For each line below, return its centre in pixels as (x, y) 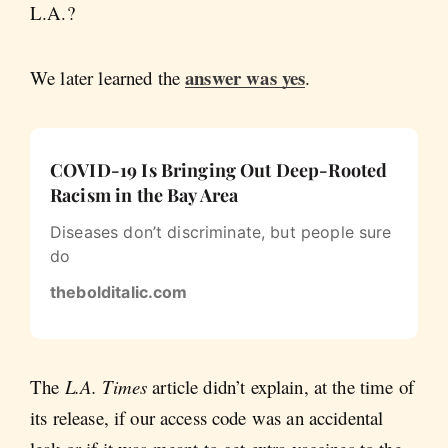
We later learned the (108, 78)
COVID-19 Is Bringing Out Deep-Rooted (219, 169)
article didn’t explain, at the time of (280, 386)
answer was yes (245, 78)
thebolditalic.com (119, 291)
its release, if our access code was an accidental (207, 417)
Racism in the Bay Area (144, 194)
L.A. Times (106, 386)
